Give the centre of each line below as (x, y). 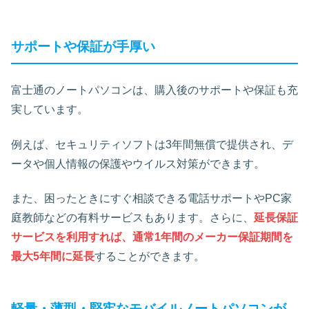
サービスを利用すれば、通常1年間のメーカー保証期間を (152, 237)
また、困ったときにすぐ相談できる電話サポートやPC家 (151, 199)
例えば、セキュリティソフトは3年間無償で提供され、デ (152, 144)
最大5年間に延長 (53, 257)
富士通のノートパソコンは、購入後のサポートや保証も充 (154, 90)
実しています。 (50, 110)
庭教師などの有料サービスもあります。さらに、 (132, 218)
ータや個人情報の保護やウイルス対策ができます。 (138, 163)
